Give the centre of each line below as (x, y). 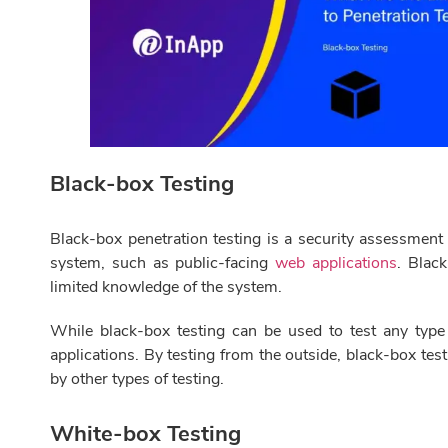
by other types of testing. (137, 379)
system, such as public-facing (163, 263)
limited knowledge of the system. (166, 287)
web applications (336, 263)
